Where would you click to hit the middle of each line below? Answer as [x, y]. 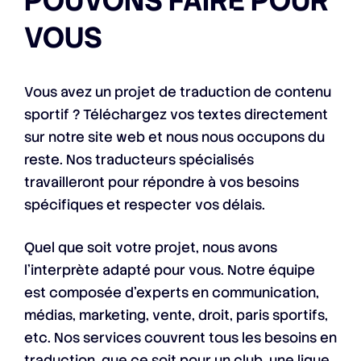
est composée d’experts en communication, [172, 293]
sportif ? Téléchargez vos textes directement [176, 115]
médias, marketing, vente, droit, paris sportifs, [176, 315]
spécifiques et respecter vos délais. [145, 205]
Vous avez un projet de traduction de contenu [178, 92]
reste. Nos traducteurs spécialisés [139, 160]
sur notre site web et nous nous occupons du [174, 137]
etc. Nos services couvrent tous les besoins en [180, 338]
